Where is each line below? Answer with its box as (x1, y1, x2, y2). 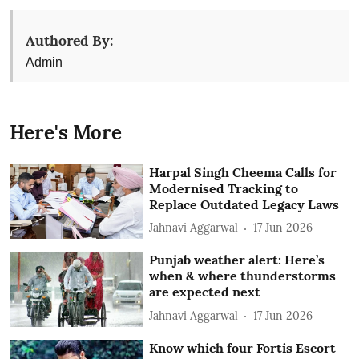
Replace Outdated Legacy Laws (149, 196, 340, 212)
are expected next (149, 284, 261, 301)
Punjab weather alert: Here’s (149, 252, 325, 268)
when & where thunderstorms (149, 268, 337, 284)
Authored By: (26, 30, 113, 50)
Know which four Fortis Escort (149, 339, 337, 356)
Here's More (10, 119, 122, 145)
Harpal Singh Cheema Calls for (149, 163, 337, 180)
